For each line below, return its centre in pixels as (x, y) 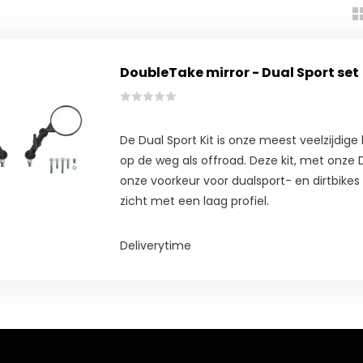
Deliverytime (156, 246)
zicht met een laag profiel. (195, 201)
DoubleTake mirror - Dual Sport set (240, 73)
